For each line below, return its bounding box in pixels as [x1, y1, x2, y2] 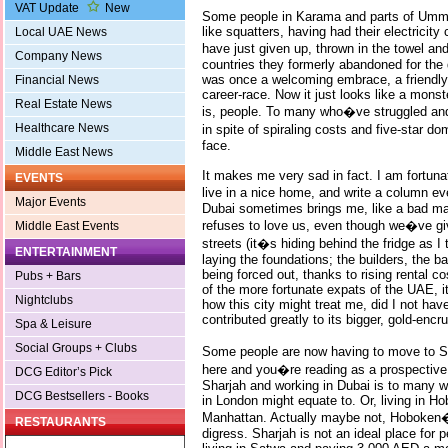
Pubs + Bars [15, 269, 81, 284]
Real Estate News [15, 97, 112, 112]
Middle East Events [15, 219, 119, 234]
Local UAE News [15, 25, 107, 40]
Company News [15, 49, 102, 64]
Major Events [15, 195, 86, 210]
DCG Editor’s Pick [15, 365, 112, 380]
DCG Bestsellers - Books [15, 389, 149, 404]
